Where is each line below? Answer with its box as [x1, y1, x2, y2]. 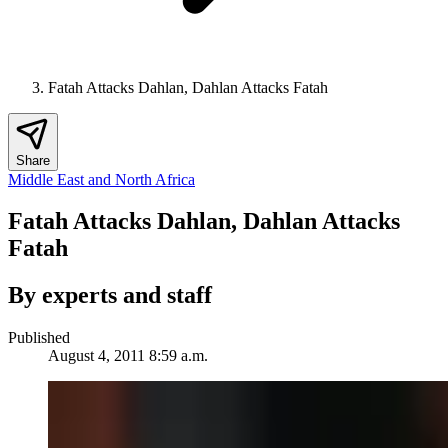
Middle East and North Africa [8, 170, 195, 188]
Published [8, 329, 70, 347]
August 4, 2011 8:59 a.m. [48, 347, 208, 365]
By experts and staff [8, 282, 212, 309]
